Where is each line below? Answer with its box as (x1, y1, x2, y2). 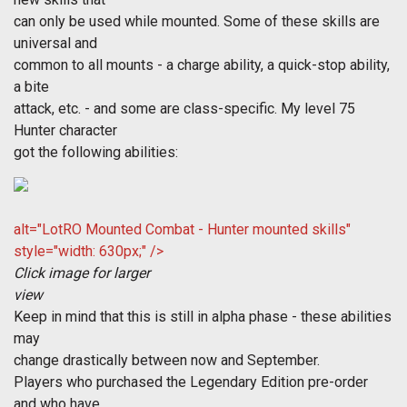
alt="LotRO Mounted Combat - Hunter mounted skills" (14, 221, 351, 239)
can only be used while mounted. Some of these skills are (14, 13, 380, 31)
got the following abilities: (14, 144, 178, 162)
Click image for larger (14, 264, 150, 283)
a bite (14, 78, 49, 96)
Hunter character (14, 122, 117, 140)
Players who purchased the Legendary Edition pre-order (14, 373, 368, 392)
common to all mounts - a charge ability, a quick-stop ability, (14, 56, 390, 74)
